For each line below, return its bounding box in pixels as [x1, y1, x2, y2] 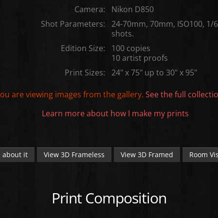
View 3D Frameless [43, 149, 105, 159]
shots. [111, 27, 134, 39]
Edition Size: [60, 42, 105, 54]
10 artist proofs [111, 52, 168, 63]
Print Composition [52, 187, 166, 208]
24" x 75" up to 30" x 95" [111, 66, 197, 78]
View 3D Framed [120, 149, 173, 159]
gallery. [117, 88, 145, 100]
